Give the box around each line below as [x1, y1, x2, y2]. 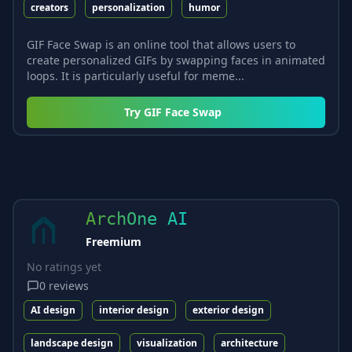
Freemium [86, 233, 141, 249]
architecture [221, 335, 278, 350]
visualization [137, 335, 197, 350]
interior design [99, 302, 169, 317]
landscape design [31, 335, 113, 350]
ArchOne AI [86, 208, 188, 229]
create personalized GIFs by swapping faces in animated [27, 52, 325, 68]
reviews [49, 277, 89, 293]
